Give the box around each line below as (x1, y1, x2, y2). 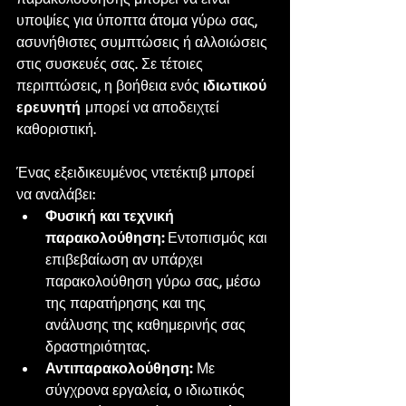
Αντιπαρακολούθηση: (45, 359, 192, 378)
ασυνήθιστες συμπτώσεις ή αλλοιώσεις (16, 33, 271, 52)
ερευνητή (16, 98, 81, 117)
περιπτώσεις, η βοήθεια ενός (16, 76, 203, 95)
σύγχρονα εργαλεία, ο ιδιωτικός (45, 381, 248, 400)
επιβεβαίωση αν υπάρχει (45, 250, 207, 269)
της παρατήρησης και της (45, 294, 209, 313)
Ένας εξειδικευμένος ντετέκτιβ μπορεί (16, 163, 258, 182)
